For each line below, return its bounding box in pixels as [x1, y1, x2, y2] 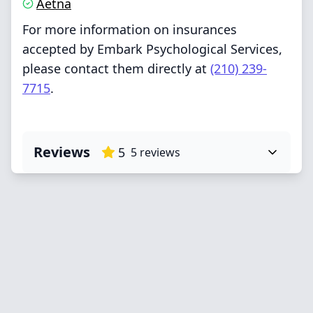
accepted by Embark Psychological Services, [22, 41, 282, 57]
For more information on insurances [22, 21, 237, 38]
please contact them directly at [22, 60, 210, 77]
